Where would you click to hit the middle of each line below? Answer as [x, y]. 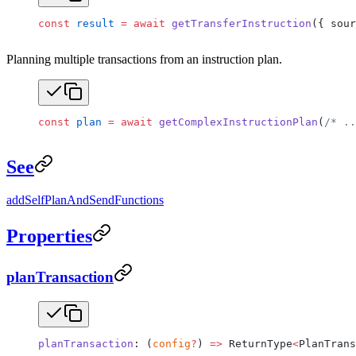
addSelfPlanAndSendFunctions [85, 200]
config [172, 343]
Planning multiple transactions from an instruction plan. [144, 59]
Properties [49, 236]
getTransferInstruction [238, 23]
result [92, 23]
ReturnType [257, 343]
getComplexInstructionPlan [235, 122]
